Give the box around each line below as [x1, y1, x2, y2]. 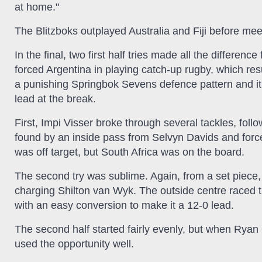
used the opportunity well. [15, 237, 134, 250]
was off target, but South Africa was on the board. [15, 146, 244, 158]
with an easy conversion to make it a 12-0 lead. [15, 199, 234, 211]
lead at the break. [15, 92, 96, 105]
